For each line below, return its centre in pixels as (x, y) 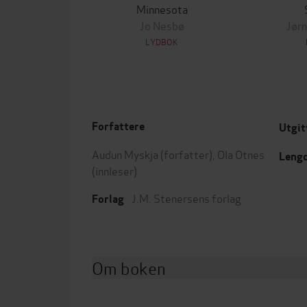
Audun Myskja (125, 154)
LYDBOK (162, 41)
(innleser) (114, 170)
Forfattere (118, 126)
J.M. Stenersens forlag (186, 198)
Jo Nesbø (162, 25)
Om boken (129, 268)
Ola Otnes (241, 154)
